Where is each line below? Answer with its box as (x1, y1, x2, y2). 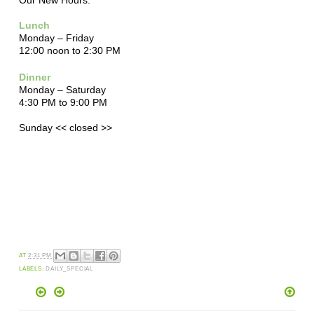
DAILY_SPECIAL (46, 266, 93, 273)
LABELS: (18, 266, 46, 273)
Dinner (18, 71, 50, 83)
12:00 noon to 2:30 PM (18, 44, 121, 56)
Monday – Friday (18, 32, 94, 43)
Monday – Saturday (18, 83, 106, 95)
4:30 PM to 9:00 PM (18, 96, 110, 108)
